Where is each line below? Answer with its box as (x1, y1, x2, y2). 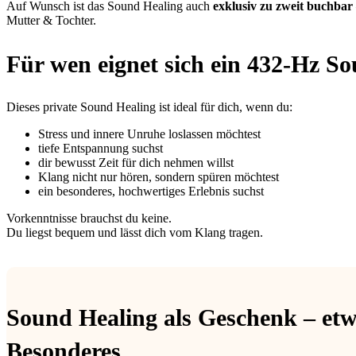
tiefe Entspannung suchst (38, 141, 163, 156)
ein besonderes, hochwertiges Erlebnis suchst (38, 184, 264, 199)
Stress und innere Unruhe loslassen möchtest (38, 127, 261, 141)
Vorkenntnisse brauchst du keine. (6, 211, 172, 226)
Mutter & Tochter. (6, 14, 96, 28)
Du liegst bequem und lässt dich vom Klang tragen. (6, 226, 263, 240)
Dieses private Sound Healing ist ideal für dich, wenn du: (6, 100, 292, 114)
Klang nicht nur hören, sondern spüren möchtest (38, 170, 279, 184)
